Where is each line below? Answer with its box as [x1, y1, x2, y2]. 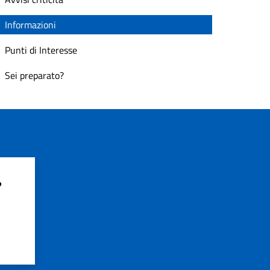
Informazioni [5, 17, 56, 32]
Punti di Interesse [5, 43, 77, 57]
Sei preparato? [5, 68, 64, 83]
